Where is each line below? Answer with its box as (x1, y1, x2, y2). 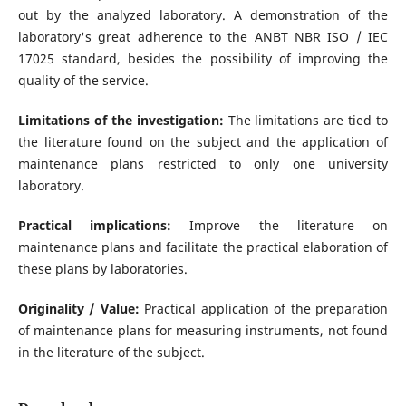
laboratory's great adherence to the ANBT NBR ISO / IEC (17, 28, 389, 45)
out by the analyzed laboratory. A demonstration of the (17, 6, 389, 24)
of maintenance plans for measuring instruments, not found (17, 322, 389, 340)
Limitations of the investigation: (17, 111, 228, 130)
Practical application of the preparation (139, 300, 389, 318)
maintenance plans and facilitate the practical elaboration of (17, 238, 389, 256)
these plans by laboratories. (17, 260, 188, 278)
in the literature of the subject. (17, 343, 205, 362)
